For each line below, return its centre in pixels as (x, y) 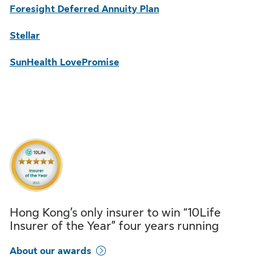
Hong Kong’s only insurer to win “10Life (115, 213)
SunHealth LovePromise (64, 62)
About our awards (51, 251)
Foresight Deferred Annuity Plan (84, 9)
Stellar (25, 36)
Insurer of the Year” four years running (114, 226)
